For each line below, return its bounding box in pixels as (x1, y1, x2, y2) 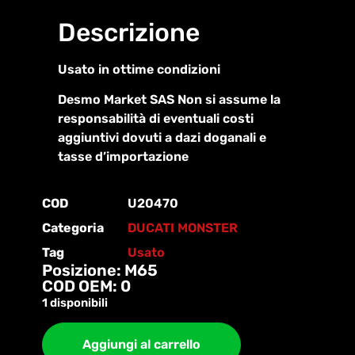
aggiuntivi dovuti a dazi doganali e (58, 130, 266, 146)
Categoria (42, 219, 104, 235)
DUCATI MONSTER (128, 219, 238, 235)
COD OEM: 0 (42, 276, 131, 296)
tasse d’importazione (58, 149, 189, 165)
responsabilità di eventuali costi (58, 111, 254, 127)
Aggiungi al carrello (82, 337, 200, 353)
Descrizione (58, 17, 200, 48)
